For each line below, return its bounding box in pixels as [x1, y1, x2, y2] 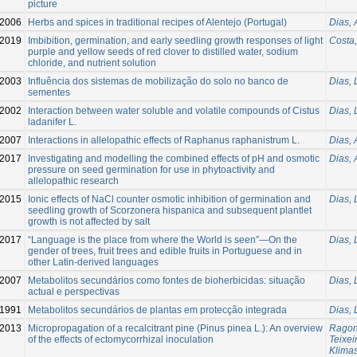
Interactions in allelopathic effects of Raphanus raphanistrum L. [28, 134, 300, 146]
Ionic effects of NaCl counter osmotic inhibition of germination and [28, 193, 311, 205]
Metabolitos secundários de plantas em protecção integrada [28, 304, 287, 316]
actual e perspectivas [28, 285, 120, 297]
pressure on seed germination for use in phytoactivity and [28, 163, 275, 175]
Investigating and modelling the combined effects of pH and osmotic [28, 152, 320, 164]
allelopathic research [28, 175, 119, 186]
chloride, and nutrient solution [28, 57, 156, 69]
